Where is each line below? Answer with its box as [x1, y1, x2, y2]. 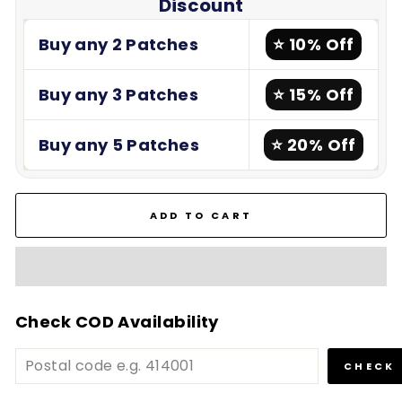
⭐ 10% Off [273, 33, 354, 56]
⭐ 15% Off [273, 83, 354, 106]
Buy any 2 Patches [39, 33, 198, 56]
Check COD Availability [15, 310, 219, 333]
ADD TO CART [149, 207, 253, 223]
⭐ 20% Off [271, 134, 356, 156]
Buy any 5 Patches [39, 134, 199, 156]
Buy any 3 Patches [39, 83, 198, 106]
